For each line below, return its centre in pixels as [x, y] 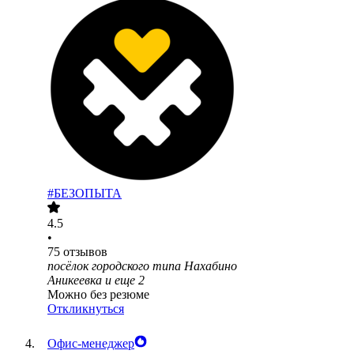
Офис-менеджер [91, 344]
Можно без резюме [98, 295]
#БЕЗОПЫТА [85, 194]
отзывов [85, 252]
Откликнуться [86, 309]
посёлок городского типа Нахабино [142, 266]
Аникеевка [75, 281]
